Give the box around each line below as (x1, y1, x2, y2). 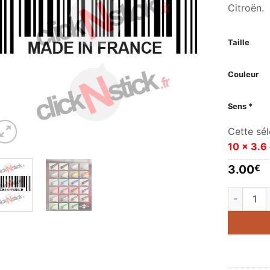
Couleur (228, 69, 259, 79)
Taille (228, 37, 250, 47)
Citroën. (228, 1, 265, 14)
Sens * (228, 101, 253, 111)
